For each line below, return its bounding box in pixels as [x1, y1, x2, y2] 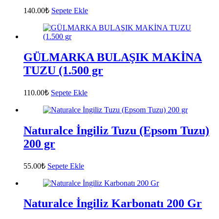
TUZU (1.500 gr [23, 64, 103, 77]
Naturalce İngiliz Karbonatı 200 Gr [23, 197, 202, 210]
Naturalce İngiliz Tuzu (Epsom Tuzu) [23, 124, 209, 137]
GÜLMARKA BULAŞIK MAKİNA [23, 50, 202, 64]
